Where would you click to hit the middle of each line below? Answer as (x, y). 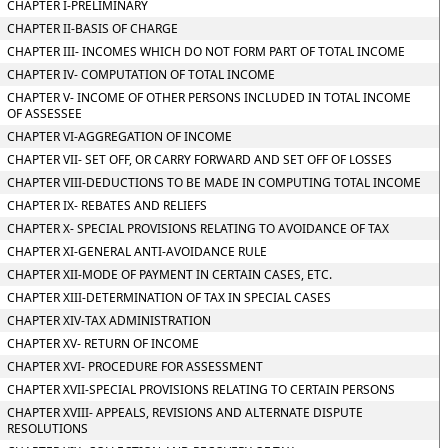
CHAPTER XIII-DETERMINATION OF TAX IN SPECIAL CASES (168, 297)
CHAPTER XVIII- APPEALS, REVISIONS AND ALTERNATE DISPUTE (184, 412)
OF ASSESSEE (44, 113)
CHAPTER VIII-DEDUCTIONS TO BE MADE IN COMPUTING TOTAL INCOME (213, 182)
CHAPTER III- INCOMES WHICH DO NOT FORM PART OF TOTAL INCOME (205, 51)
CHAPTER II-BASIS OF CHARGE (92, 28)
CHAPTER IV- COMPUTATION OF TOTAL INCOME (140, 74)
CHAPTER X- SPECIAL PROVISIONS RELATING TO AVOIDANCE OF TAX (197, 228)
